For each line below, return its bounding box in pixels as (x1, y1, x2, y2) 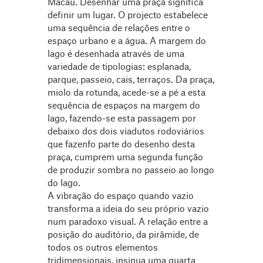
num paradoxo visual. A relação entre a (47, 218, 208, 227)
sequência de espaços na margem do (47, 102, 200, 110)
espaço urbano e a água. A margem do (47, 37, 206, 46)
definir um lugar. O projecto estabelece (47, 11, 208, 20)
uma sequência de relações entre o (47, 24, 190, 33)
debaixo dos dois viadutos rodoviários (47, 127, 204, 136)
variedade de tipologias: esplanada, (47, 63, 191, 72)
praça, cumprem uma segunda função (47, 153, 203, 162)
